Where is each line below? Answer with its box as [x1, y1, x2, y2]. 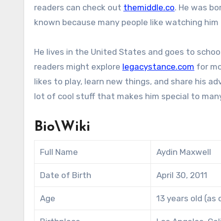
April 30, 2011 [156, 170, 208, 180]
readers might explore [34, 61, 122, 72]
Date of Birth [40, 170, 92, 180]
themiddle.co [123, 2, 175, 12]
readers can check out [34, 2, 123, 12]
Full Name [40, 147, 78, 157]
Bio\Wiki [34, 120, 90, 134]
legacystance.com [122, 61, 194, 72]
